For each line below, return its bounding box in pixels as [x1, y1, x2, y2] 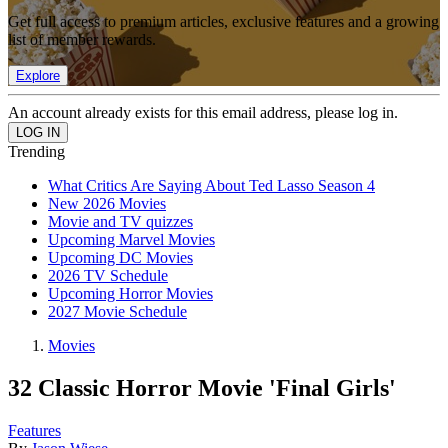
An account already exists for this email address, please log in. [8, 104, 398, 122]
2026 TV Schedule [48, 267, 168, 285]
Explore [16, 68, 60, 84]
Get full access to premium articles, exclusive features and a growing [8, 13, 439, 31]
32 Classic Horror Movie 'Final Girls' [8, 375, 396, 402]
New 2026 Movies [48, 195, 166, 213]
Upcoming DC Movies [48, 249, 193, 267]
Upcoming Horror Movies [48, 285, 213, 303]
